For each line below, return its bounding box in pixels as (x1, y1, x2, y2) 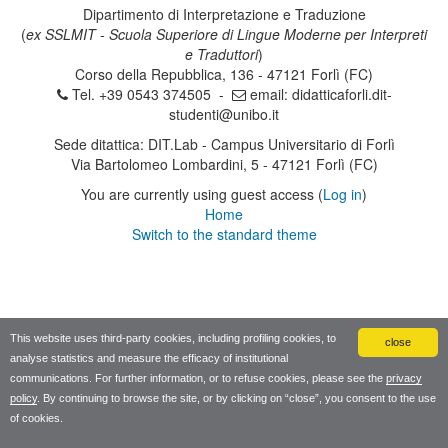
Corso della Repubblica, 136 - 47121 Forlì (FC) (75, 64, 373, 84)
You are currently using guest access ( (81, 184, 323, 204)
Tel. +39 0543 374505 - (67, 84, 232, 104)
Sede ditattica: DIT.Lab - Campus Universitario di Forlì (53, 134, 395, 154)
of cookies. (10, 412, 63, 424)
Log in (323, 184, 362, 204)
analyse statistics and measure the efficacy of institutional (10, 352, 288, 364)
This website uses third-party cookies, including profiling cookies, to (10, 332, 336, 344)
